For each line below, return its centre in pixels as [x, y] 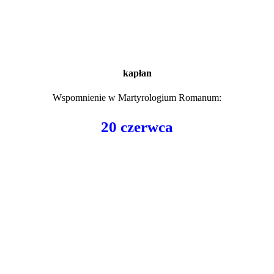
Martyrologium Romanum [168, 97]
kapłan [137, 73]
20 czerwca [137, 127]
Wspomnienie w [85, 97]
